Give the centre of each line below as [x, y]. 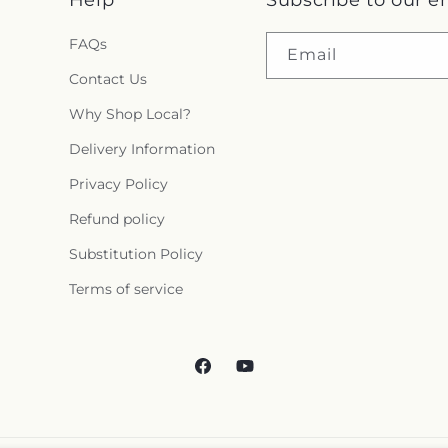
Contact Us [107, 78]
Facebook [226, 374]
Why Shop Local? [129, 113]
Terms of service [125, 288]
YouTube [264, 374]
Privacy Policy [118, 183]
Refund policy [116, 218]
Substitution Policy [135, 253]
